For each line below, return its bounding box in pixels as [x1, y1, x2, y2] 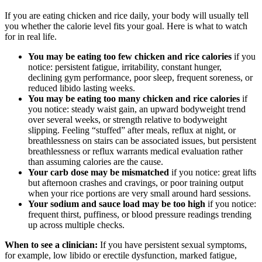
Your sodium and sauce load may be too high [28, 198, 205, 209]
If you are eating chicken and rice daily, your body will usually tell [5, 10, 249, 20]
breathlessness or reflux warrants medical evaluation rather [28, 146, 243, 156]
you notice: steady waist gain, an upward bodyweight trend [28, 104, 246, 114]
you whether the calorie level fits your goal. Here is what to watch [5, 20, 247, 31]
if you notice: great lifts [169, 167, 256, 177]
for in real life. [5, 31, 57, 42]
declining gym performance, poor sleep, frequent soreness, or [28, 72, 253, 82]
